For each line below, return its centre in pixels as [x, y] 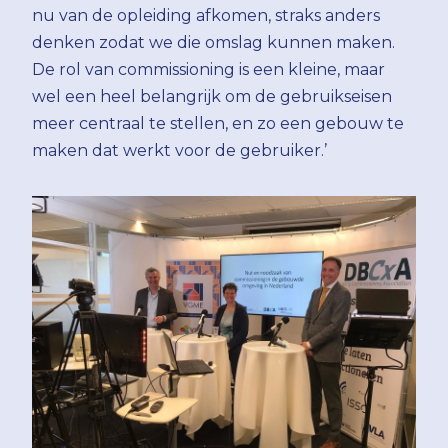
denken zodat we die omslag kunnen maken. [213, 42]
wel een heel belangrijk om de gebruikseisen [212, 96]
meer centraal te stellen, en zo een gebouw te [218, 123]
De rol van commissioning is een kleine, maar [208, 69]
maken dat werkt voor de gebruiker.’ [179, 150]
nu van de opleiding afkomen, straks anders [206, 15]
